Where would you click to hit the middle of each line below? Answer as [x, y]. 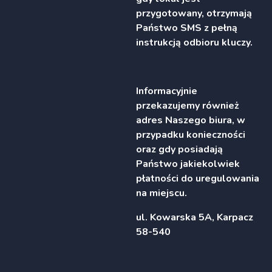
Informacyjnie [167, 91]
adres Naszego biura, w [191, 120]
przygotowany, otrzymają [194, 13]
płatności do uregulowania [198, 178]
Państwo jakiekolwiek [188, 164]
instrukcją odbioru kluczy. [194, 42]
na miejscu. [161, 193]
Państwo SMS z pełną [187, 28]
